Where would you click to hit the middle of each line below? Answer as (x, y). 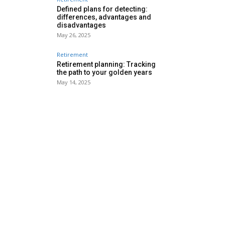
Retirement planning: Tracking (106, 64)
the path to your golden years (104, 72)
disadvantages (81, 25)
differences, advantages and (104, 17)
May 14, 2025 (74, 82)
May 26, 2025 (74, 35)
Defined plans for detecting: (102, 9)
